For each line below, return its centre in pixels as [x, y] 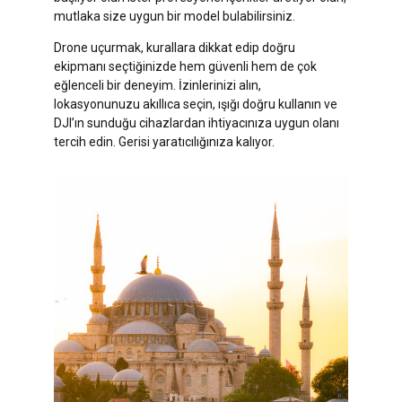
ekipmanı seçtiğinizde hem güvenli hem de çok [185, 66]
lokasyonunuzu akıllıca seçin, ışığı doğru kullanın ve [196, 104]
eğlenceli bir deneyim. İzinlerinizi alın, [157, 85]
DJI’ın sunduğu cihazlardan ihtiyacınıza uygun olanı [197, 122]
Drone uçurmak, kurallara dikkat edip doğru [175, 47]
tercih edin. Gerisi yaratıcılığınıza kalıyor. [164, 141]
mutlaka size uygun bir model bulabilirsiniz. [175, 16]
